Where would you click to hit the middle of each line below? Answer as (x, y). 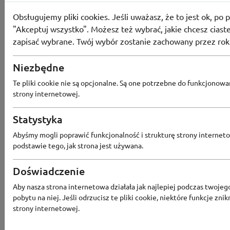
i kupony (46, 8)
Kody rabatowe (69, 36)
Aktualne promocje (75, 78)
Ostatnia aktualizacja (78, 203)
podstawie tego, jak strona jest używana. (78, 145)
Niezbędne (39, 67)
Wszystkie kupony (73, 121)
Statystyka (38, 119)
